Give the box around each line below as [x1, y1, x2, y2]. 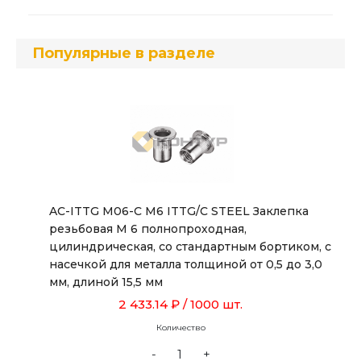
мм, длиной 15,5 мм [49, 275, 163, 289]
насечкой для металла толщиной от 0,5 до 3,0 [49, 257, 322, 272]
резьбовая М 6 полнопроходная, [49, 222, 247, 236]
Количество [156, 322, 205, 333]
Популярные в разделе [32, 44, 215, 62]
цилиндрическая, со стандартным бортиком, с [49, 239, 331, 254]
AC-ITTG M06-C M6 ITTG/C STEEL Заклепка [49, 204, 309, 218]
